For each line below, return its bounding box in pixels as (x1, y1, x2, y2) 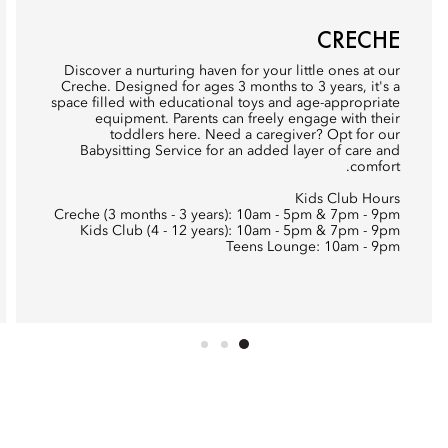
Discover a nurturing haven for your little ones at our (64, 64, 400, 78)
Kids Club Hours (295, 192, 400, 206)
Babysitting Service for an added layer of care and (80, 144, 400, 158)
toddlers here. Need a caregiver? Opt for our (110, 128, 400, 142)
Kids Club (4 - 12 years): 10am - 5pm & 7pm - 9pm (80, 224, 400, 238)
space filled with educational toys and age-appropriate (51, 96, 400, 110)
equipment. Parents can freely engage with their (95, 112, 400, 126)
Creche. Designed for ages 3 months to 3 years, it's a (61, 80, 400, 94)
